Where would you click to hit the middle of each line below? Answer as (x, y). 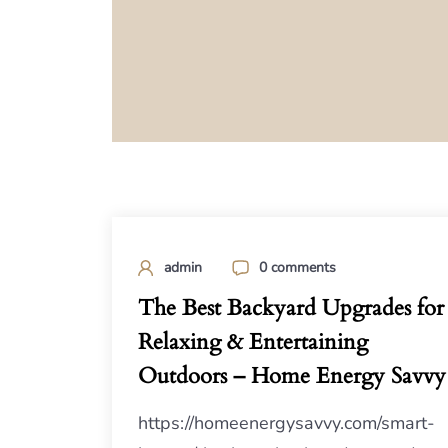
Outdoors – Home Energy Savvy (292, 375)
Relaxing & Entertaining (253, 341)
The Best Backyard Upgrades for (291, 307)
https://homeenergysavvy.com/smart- (286, 422)
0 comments (297, 267)
